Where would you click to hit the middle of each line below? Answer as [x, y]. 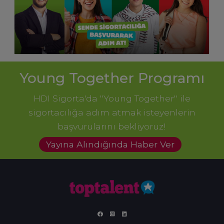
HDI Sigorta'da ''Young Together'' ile [112, 98]
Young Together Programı [112, 78]
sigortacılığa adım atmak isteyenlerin [112, 112]
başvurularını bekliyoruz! [112, 126]
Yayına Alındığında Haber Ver [110, 144]
